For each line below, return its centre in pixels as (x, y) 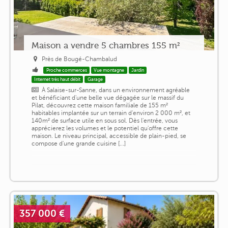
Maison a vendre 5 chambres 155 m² (105, 45)
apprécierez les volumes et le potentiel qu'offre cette (105, 128)
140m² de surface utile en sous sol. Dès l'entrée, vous (104, 120)
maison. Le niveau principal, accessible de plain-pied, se (109, 136)
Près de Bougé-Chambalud (80, 59)
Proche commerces (66, 70)
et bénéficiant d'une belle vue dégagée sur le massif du (107, 97)
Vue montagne (109, 70)
